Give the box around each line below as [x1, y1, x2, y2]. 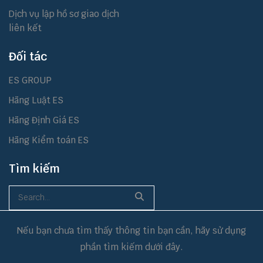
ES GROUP [9, 74, 52, 86]
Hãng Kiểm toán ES [9, 134, 89, 146]
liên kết [9, 22, 42, 33]
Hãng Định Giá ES [9, 114, 79, 126]
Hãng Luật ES [9, 94, 63, 106]
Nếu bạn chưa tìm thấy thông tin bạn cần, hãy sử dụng [17, 224, 246, 236]
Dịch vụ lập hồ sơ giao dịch [9, 8, 119, 19]
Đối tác [9, 49, 48, 64]
